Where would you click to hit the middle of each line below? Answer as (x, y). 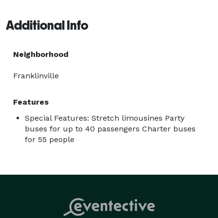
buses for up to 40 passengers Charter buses (110, 128)
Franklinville (36, 75)
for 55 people (50, 139)
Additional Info (47, 25)
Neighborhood (41, 54)
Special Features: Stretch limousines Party (105, 118)
